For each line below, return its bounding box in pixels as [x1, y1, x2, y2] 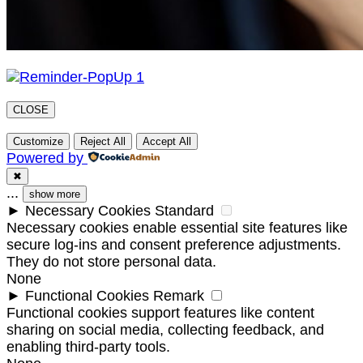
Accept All [143, 135, 191, 148]
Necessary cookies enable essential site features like [6, 220, 348, 237]
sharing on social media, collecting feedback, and [6, 322, 324, 339]
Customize [13, 135, 63, 148]
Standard [155, 203, 214, 220]
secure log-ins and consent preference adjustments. [6, 237, 341, 254]
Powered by [6, 150, 83, 167]
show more [29, 188, 80, 201]
